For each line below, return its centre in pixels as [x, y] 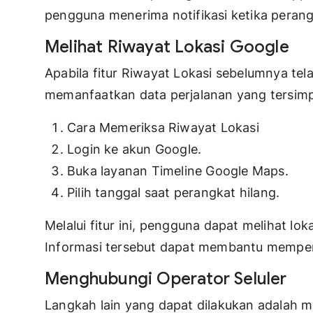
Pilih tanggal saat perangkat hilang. [174, 193]
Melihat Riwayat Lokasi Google [167, 47]
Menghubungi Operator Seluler [166, 279]
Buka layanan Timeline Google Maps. [178, 171]
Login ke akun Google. [134, 150]
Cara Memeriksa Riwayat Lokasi [163, 128]
